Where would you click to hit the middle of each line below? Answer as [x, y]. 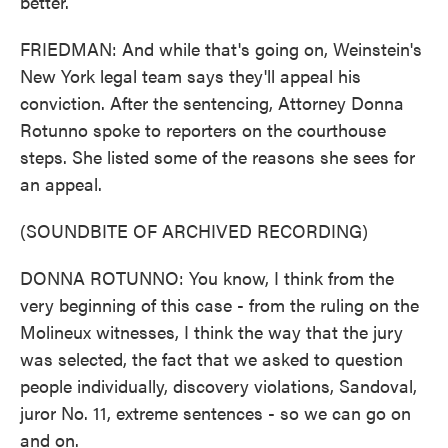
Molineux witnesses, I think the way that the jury [211, 331]
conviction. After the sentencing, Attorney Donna [212, 102]
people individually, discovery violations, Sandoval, [218, 385]
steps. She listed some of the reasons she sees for [217, 156]
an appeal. [61, 183]
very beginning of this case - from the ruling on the [219, 304]
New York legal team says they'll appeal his [190, 75]
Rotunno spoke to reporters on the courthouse [203, 129]
